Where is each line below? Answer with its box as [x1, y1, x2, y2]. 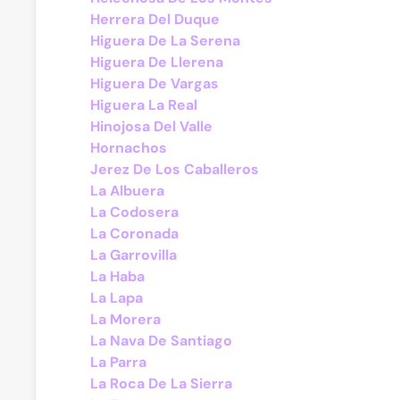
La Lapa [90, 288, 143, 307]
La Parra [90, 353, 146, 371]
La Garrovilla [90, 246, 177, 264]
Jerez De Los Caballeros [90, 160, 259, 179]
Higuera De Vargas [90, 74, 219, 93]
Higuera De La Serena [90, 31, 240, 50]
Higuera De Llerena [90, 53, 223, 71]
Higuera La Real [90, 96, 197, 114]
